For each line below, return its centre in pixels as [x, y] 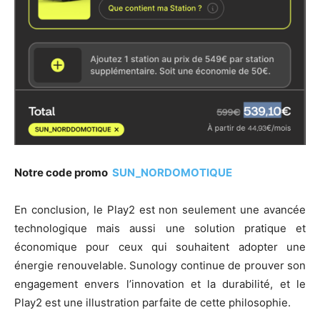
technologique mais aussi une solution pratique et [160, 228]
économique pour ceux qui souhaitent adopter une [160, 246]
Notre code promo [62, 172]
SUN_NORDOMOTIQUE [171, 172]
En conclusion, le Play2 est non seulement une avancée [160, 209]
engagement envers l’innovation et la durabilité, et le [160, 284]
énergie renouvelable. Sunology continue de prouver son [160, 265]
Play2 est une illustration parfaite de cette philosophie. [152, 302]
